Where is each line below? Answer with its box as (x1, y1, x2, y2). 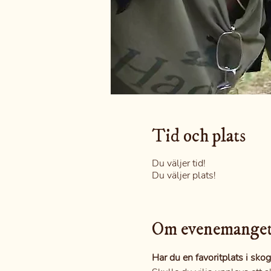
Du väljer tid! (151, 157, 206, 170)
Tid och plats (151, 125, 246, 148)
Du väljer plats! (151, 169, 216, 182)
